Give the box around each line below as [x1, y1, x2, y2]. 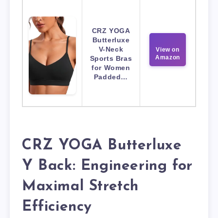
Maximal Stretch [22, 179, 139, 194]
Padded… [93, 73, 128, 81]
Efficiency [22, 199, 92, 215]
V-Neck [98, 45, 124, 54]
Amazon [155, 54, 180, 61]
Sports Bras [90, 54, 132, 63]
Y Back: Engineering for [22, 158, 193, 174]
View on [156, 46, 180, 54]
